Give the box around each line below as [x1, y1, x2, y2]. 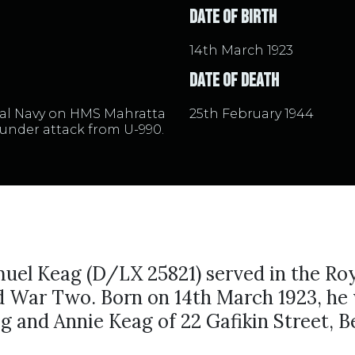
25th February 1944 [189, 106, 314, 121]
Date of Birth [189, 6, 277, 29]
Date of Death [189, 69, 279, 92]
